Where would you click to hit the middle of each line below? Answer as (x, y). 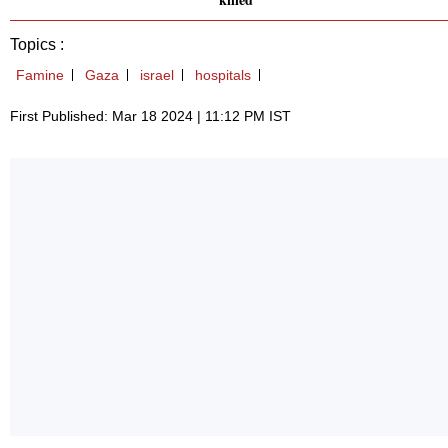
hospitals (223, 75)
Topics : (37, 45)
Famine (40, 75)
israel (157, 75)
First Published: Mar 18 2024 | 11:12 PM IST (150, 116)
